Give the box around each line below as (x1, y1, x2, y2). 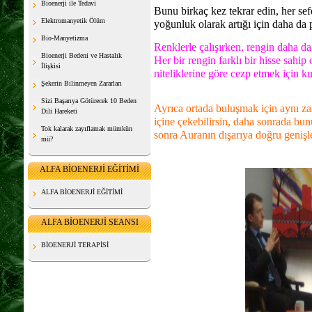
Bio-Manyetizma (41, 34, 88, 42)
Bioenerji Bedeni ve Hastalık (41, 52, 122, 59)
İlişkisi (41, 62, 61, 70)
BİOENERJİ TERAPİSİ (41, 241, 109, 249)
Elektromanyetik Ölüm (41, 17, 105, 24)
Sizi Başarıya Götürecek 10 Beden (41, 97, 136, 104)
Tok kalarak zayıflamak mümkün (41, 125, 132, 132)
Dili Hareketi (41, 107, 77, 115)
